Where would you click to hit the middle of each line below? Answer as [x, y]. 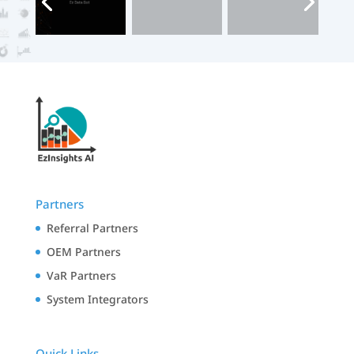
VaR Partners [81, 275]
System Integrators [97, 299]
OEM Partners [83, 251]
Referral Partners [92, 228]
